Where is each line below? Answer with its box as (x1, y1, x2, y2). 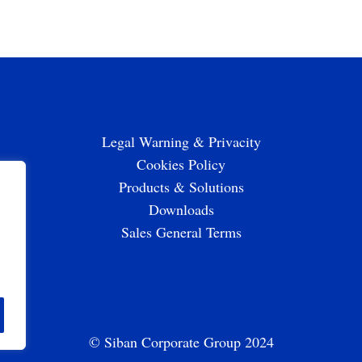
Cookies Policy (137, 154, 225, 174)
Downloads (148, 200, 214, 219)
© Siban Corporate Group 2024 (88, 332, 274, 351)
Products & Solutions (118, 177, 244, 196)
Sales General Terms (120, 222, 242, 242)
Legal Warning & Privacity (101, 132, 261, 151)
